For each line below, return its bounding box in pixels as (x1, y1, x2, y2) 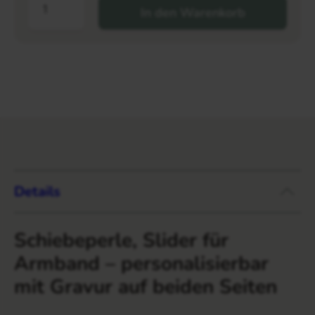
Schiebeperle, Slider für (14, 227, 229, 255)
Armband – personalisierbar (14, 250, 269, 278)
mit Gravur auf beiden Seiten (14, 274, 277, 301)
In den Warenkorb (140, 4, 245, 21)
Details (14, 181, 60, 201)
